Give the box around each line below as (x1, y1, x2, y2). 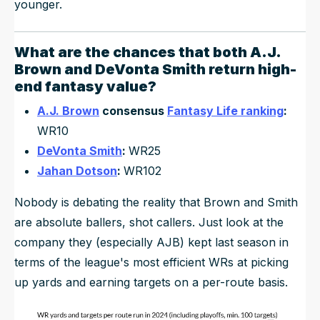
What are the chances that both (14, 43, 250, 61)
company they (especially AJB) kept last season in (14, 234, 289, 249)
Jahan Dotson (37, 163, 117, 178)
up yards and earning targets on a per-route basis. (14, 274, 288, 289)
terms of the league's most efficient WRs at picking (14, 254, 289, 269)
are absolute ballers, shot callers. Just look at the (14, 214, 284, 229)
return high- (206, 60, 296, 78)
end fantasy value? (14, 77, 156, 95)
